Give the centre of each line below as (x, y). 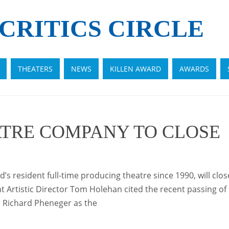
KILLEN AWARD (135, 69)
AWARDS (194, 69)
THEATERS (35, 69)
